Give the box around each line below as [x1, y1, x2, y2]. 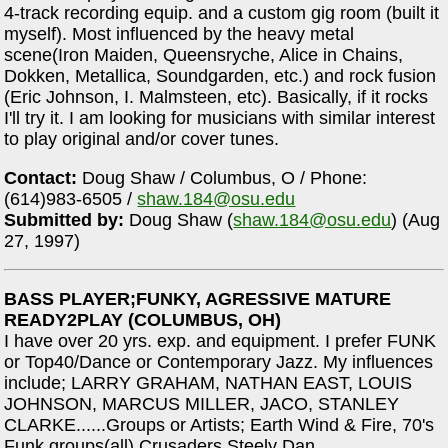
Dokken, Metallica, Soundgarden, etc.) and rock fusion [4, 66, 437, 87]
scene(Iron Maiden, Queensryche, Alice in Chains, [4, 45, 404, 66]
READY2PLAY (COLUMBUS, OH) [4, 310, 282, 331]
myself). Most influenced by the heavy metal [4, 24, 355, 45]
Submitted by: [4, 209, 125, 230]
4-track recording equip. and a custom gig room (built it [4, 3, 440, 24]
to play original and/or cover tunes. [4, 129, 280, 150]
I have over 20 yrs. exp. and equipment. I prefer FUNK [4, 331, 437, 352]
